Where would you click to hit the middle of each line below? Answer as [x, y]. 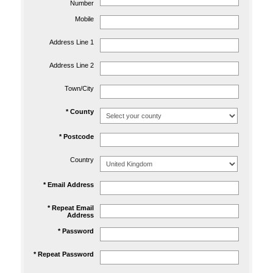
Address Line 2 [72, 65]
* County [80, 112]
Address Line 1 [72, 42]
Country [82, 160]
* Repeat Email [71, 208]
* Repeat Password [64, 254]
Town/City [79, 88]
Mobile [84, 19]
